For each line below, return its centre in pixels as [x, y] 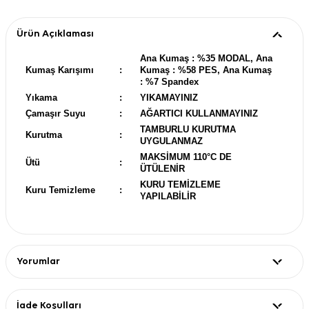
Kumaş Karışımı [60, 70]
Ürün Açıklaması [55, 33]
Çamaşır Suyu [56, 113]
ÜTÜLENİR [162, 168]
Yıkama [41, 97]
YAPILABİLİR [168, 196]
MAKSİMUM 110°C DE [186, 157]
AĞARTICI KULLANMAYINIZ [199, 113]
